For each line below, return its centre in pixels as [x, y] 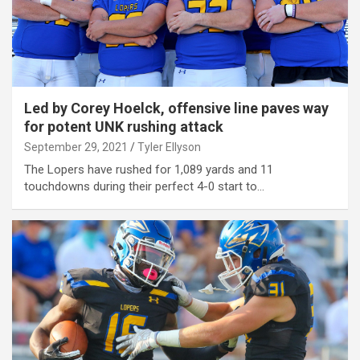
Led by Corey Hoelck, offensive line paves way [176, 108]
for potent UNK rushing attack [124, 126]
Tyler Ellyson [169, 147]
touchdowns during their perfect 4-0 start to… [144, 186]
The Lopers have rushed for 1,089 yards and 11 [149, 169]
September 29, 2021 [76, 147]
